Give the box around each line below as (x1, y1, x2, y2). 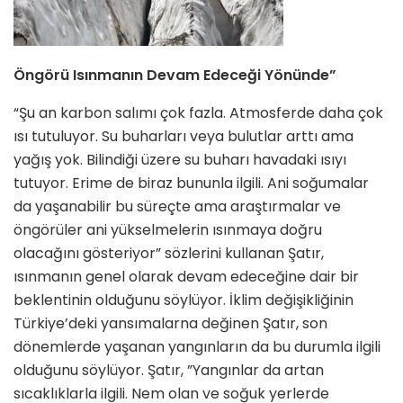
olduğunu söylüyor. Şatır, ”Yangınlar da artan (13, 360, 324, 381)
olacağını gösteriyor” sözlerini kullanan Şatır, (13, 243, 324, 264)
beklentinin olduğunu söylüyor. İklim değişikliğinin (13, 290, 354, 311)
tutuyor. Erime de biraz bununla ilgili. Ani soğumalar (13, 173, 369, 194)
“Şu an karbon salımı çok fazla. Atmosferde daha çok (13, 103, 383, 124)
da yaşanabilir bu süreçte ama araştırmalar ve (13, 196, 341, 218)
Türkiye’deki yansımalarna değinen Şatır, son (13, 313, 327, 335)
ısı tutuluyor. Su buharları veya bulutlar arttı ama (13, 126, 354, 148)
